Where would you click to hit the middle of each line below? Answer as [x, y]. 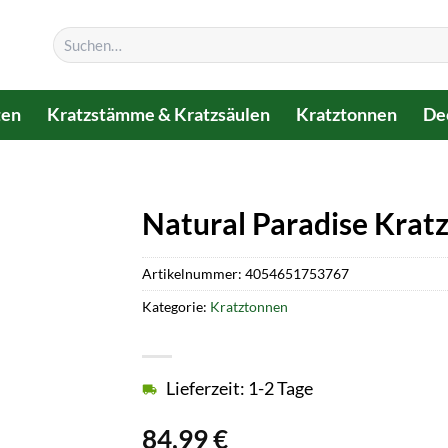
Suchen [72, 35]
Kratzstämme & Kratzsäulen [159, 114]
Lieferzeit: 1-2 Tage [239, 389]
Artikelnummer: [193, 273]
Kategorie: [175, 306]
